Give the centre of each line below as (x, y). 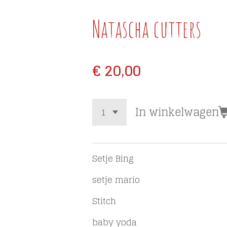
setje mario (116, 180)
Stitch (104, 201)
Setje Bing (114, 159)
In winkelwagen (177, 112)
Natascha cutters (147, 29)
